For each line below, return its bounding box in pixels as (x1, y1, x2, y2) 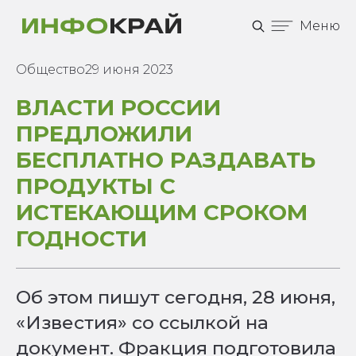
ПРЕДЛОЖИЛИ (16, 120, 192, 147)
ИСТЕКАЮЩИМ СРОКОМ (16, 199, 308, 226)
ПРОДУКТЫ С (16, 172, 176, 199)
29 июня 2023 (85, 62, 173, 77)
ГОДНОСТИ (16, 225, 147, 252)
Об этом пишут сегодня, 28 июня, (16, 286, 335, 308)
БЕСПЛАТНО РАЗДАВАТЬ (16, 146, 315, 173)
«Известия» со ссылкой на (16, 311, 269, 334)
